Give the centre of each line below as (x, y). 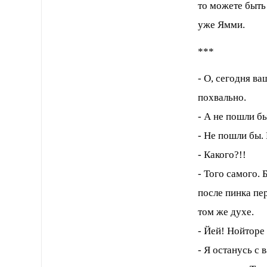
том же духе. (226, 212)
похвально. (222, 97)
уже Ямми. (222, 24)
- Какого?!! (222, 154)
